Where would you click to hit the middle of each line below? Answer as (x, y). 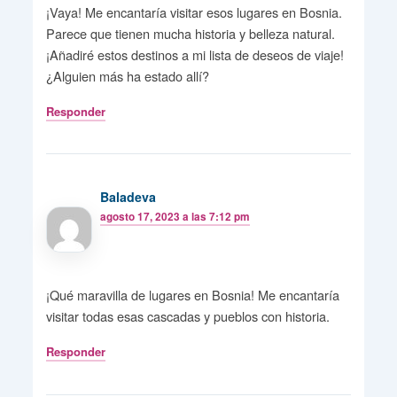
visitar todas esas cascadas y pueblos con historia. (187, 316)
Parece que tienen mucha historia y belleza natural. (190, 33)
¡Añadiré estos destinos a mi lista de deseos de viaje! (195, 54)
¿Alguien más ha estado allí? (127, 75)
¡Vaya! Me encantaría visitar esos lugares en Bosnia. (194, 12)
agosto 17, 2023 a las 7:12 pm (175, 216)
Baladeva (128, 196)
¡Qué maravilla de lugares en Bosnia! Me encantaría (192, 295)
